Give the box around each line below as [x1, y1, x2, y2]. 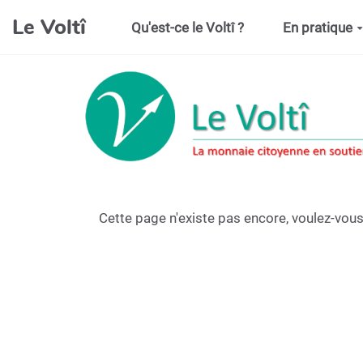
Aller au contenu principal [19, 11, 173, 28]
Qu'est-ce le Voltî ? [131, 19, 245, 36]
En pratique [282, 19, 352, 36]
